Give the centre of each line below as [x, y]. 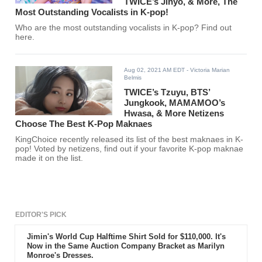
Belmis [133, 78]
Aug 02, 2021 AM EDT [155, 70]
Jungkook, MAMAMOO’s [175, 103]
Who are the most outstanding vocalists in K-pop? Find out [124, 28]
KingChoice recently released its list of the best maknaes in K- [130, 140]
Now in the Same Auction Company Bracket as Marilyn [125, 246]
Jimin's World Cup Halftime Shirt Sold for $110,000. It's [126, 237]
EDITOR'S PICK [41, 215]
